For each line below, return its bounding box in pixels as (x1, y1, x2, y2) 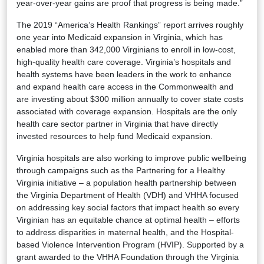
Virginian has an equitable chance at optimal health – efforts (16, 214, 240, 225)
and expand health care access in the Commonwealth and (16, 81, 233, 91)
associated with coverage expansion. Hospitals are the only (16, 106, 237, 116)
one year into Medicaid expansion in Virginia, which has (16, 32, 223, 42)
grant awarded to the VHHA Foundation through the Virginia (16, 252, 239, 262)
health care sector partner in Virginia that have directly (16, 118, 218, 128)
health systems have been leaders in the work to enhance (16, 69, 232, 79)
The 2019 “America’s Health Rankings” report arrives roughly (16, 19, 243, 29)
